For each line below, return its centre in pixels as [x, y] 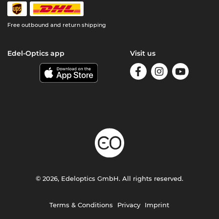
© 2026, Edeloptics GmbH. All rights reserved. [109, 179]
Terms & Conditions [81, 205]
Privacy [129, 205]
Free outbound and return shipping [57, 25]
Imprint [157, 205]
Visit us [142, 54]
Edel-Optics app [36, 54]
